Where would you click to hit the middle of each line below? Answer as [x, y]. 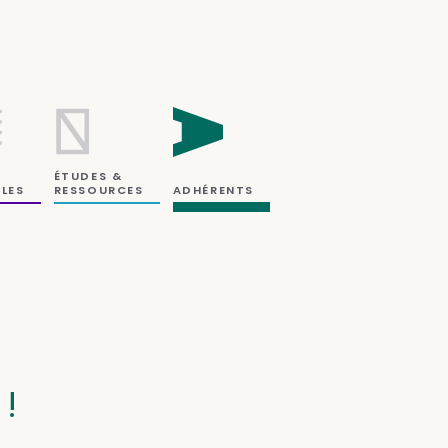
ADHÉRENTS [213, 189]
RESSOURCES [98, 189]
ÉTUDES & [88, 175]
